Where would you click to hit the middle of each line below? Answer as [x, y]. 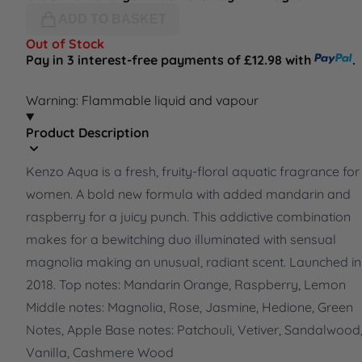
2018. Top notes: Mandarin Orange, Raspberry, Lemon [186, 285]
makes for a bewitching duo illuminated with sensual [181, 240]
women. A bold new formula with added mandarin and [188, 194]
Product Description [88, 133]
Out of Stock [65, 44]
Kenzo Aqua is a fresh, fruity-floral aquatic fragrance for [193, 172]
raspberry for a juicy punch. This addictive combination [188, 217]
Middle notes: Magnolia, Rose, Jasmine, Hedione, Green [189, 307]
